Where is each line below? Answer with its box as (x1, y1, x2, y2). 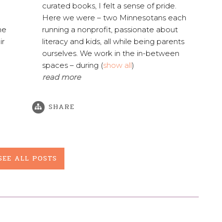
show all (103, 60, 132, 70)
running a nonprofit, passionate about (42, 25, 178, 35)
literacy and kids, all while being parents (42, 37, 185, 47)
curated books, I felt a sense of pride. (42, 1, 177, 11)
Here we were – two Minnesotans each (42, 13, 187, 23)
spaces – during (42, 60, 101, 70)
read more (42, 72, 81, 82)
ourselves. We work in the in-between (42, 49, 180, 58)
